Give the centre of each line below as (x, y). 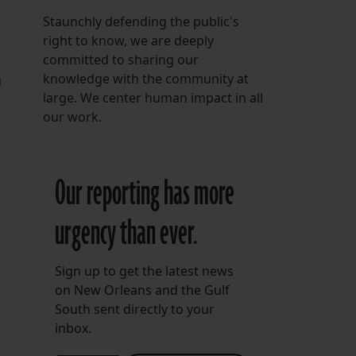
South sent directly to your (134, 310)
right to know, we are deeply (128, 41)
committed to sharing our (120, 60)
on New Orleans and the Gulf (142, 290)
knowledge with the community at (145, 79)
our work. (72, 117)
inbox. (73, 329)
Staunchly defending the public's (141, 22)
